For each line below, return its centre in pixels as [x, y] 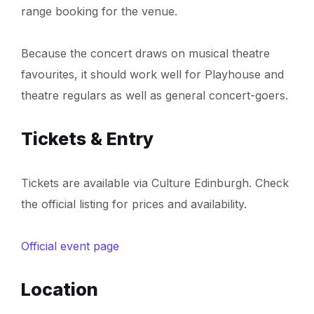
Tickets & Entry [88, 138]
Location [60, 289]
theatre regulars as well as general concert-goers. [155, 95]
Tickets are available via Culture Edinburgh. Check [155, 183]
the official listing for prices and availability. [134, 204]
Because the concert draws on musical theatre [145, 53]
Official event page [70, 246]
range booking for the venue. [99, 11]
